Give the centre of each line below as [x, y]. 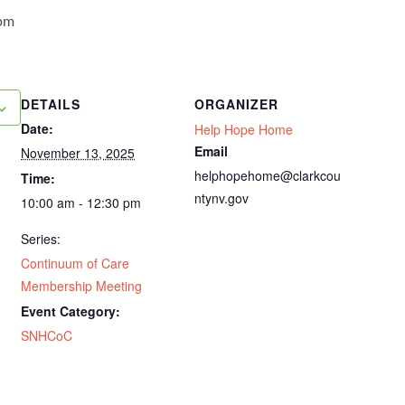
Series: [41, 239]
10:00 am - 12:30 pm [81, 202]
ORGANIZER [236, 104]
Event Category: [71, 311]
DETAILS [51, 104]
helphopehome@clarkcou [268, 175]
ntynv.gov [221, 198]
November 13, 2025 [78, 153]
